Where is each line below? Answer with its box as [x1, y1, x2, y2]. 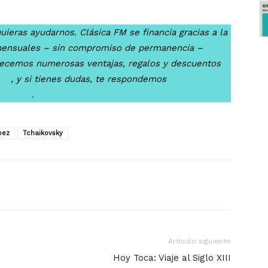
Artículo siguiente [168, 237, 231, 245]
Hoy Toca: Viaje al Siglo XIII [113, 252, 231, 263]
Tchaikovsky [23, 129, 63, 137]
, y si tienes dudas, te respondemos [11, 74, 166, 84]
